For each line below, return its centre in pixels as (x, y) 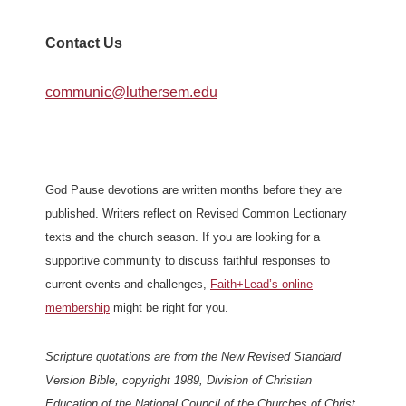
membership (77, 307)
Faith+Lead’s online (261, 284)
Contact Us (84, 43)
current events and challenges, (128, 284)
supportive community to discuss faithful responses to (188, 260)
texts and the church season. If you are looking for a (183, 237)
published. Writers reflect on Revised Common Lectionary (196, 213)
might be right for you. (169, 307)
